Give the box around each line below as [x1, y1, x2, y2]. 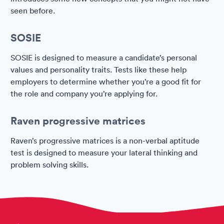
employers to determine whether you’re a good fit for [10, 76, 201, 86]
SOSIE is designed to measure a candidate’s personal [10, 52, 197, 62]
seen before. [10, 5, 55, 15]
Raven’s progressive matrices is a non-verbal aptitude [10, 135, 199, 145]
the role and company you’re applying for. [10, 88, 157, 98]
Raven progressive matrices [10, 113, 145, 127]
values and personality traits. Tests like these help [10, 64, 186, 74]
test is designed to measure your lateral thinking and [10, 147, 197, 157]
